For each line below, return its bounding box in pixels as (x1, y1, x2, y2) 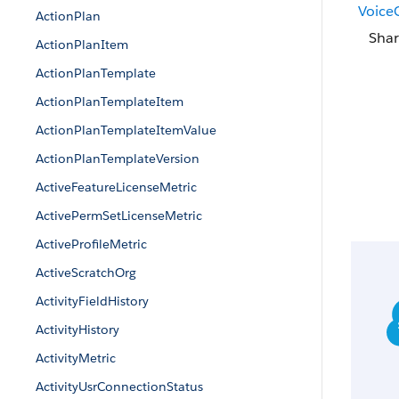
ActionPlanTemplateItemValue (36, 122, 216, 138)
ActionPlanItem (36, 37, 128, 53)
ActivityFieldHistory (36, 293, 149, 309)
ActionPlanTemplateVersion (36, 151, 199, 167)
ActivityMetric (36, 350, 116, 366)
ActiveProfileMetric (36, 236, 147, 252)
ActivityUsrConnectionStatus (36, 379, 203, 395)
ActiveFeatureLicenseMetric (36, 179, 197, 195)
